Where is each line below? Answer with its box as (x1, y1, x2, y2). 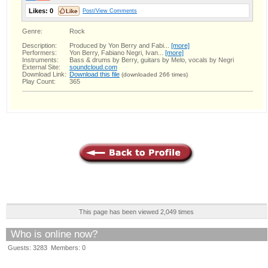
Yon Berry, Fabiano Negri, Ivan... (69, 48, 165, 56)
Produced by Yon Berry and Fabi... (69, 41, 171, 49)
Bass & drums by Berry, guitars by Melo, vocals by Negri (69, 56, 234, 63)
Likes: (29, 7, 50, 14)
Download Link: (22, 70, 66, 78)
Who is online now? (11, 228, 98, 240)
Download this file (69, 70, 120, 78)
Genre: (22, 27, 42, 35)
